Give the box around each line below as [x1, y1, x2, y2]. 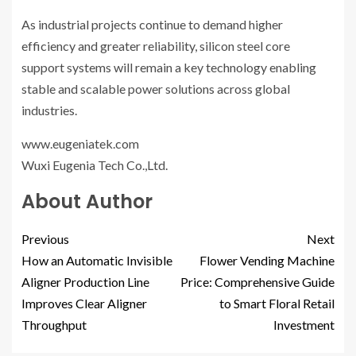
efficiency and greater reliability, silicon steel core [21, 38, 290, 54]
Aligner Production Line [21, 274, 149, 290]
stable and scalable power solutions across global [21, 81, 290, 97]
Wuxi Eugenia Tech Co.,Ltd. [21, 157, 168, 173]
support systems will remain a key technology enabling [21, 60, 316, 75]
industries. [21, 103, 77, 118]
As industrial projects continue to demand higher [21, 17, 283, 33]
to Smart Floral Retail [219, 296, 335, 311]
